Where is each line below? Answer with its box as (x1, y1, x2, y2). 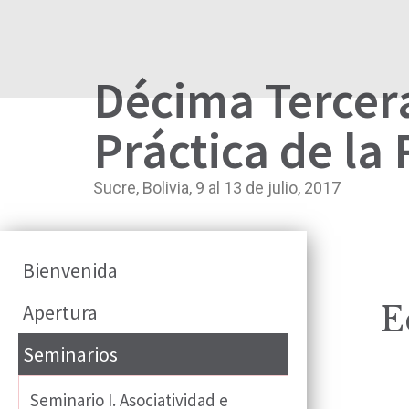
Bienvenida (23, 257, 118, 284)
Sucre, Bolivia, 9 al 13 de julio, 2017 (93, 178, 341, 197)
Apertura (23, 299, 98, 326)
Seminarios (23, 341, 118, 368)
